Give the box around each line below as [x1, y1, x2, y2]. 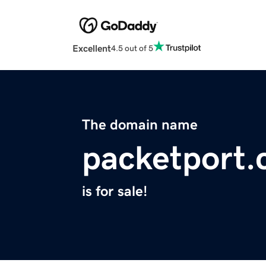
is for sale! [82, 184, 147, 199]
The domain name [82, 118, 198, 132]
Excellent [72, 43, 111, 53]
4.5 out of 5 [111, 43, 153, 52]
